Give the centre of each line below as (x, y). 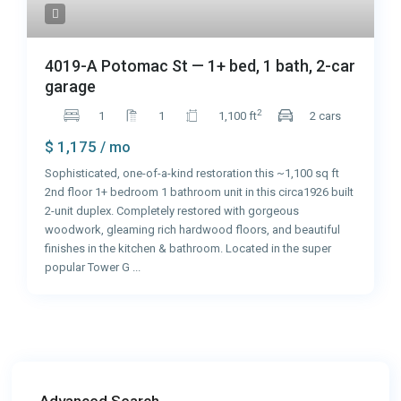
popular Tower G (89, 267)
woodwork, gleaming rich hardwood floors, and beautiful (193, 229)
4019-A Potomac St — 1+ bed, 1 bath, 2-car (200, 65)
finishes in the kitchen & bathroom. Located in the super (188, 248)
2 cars (326, 115)
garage (71, 86)
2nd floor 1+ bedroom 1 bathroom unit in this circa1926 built (200, 192)
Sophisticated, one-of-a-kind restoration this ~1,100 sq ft (192, 173)
